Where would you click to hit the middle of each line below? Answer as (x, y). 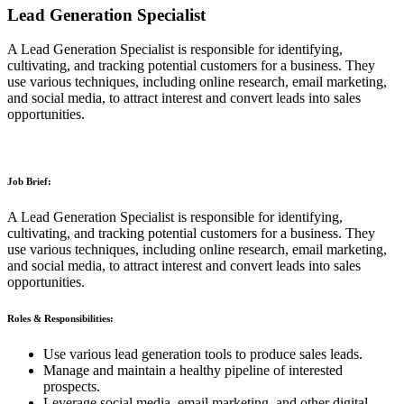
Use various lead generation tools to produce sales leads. (203, 354)
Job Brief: (29, 182)
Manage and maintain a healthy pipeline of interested (193, 371)
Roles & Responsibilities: (60, 319)
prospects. (72, 387)
